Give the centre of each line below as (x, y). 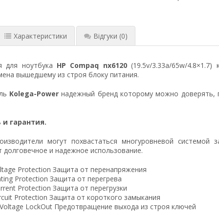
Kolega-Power (34, 93)
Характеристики (40, 36)
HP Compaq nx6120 (94, 65)
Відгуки (105, 36)
